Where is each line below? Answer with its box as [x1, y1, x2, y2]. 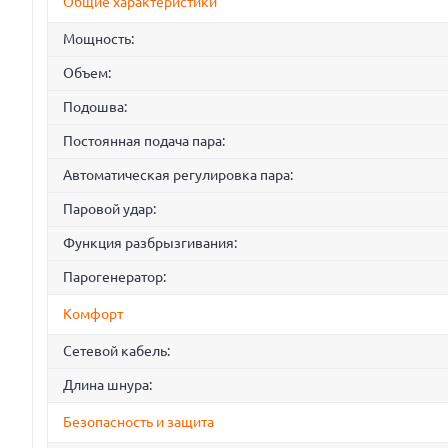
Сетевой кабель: [63, 343, 170, 359]
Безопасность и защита [63, 414, 214, 430]
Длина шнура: [63, 377, 152, 393]
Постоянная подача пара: [63, 133, 225, 149]
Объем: [63, 65, 111, 81]
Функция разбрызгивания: [63, 235, 237, 251]
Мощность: [63, 31, 134, 47]
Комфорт [63, 306, 123, 322]
